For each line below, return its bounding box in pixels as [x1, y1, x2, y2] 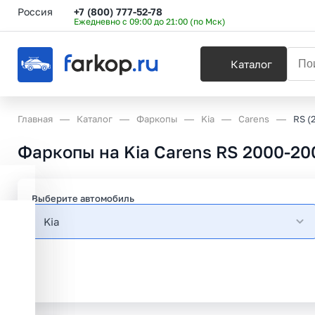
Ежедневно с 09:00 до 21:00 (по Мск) [74, 15, 226, 27]
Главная [18, 113, 53, 124]
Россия [18, 5, 53, 18]
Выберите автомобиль [32, 193, 134, 204]
